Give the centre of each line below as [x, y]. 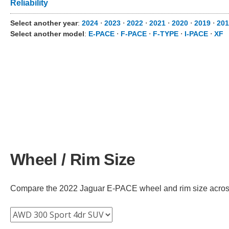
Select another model [47, 34]
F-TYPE [166, 34]
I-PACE [196, 34]
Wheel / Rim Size [73, 159]
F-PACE [134, 34]
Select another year [44, 23]
